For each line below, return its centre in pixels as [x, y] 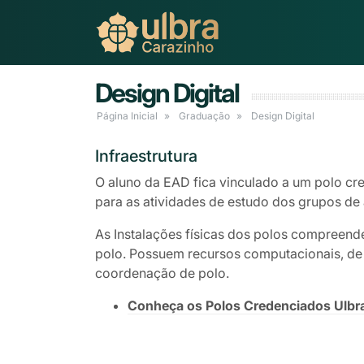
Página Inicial [127, 116]
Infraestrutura [146, 156]
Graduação [204, 116]
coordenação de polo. [162, 273]
